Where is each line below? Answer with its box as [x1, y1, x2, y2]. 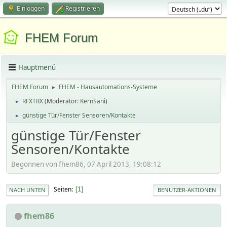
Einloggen [17, 4, 45, 13]
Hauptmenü [18, 62, 56, 72]
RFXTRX [22, 97, 43, 105]
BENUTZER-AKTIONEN [158, 185, 216, 194]
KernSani [80, 97, 105, 105]
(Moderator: [45, 97, 80, 105]
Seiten [54, 185, 71, 194]
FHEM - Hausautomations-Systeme [59, 83, 157, 91]
